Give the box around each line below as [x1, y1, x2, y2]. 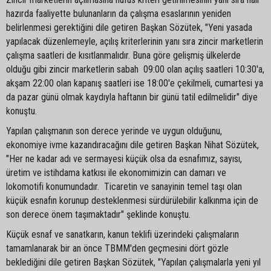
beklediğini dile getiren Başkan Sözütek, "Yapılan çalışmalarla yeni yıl [6, 256, 261, 268]
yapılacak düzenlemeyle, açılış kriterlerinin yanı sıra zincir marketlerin [6, 36, 263, 47]
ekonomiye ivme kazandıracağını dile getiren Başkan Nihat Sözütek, [6, 139, 259, 151]
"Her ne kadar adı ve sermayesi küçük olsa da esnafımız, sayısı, [6, 153, 242, 165]
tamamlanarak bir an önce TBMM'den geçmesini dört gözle [6, 243, 229, 254]
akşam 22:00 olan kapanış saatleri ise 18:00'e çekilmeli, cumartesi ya [6, 77, 263, 89]
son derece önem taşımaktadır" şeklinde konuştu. [6, 209, 191, 220]
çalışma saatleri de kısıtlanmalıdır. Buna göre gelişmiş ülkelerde [6, 50, 241, 61]
